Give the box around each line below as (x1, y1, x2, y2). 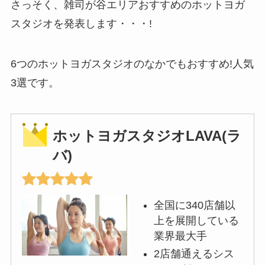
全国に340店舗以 (153, 199, 235, 211)
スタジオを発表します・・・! (10, 17, 152, 30)
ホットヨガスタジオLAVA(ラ (52, 128, 241, 144)
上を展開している (153, 214, 239, 227)
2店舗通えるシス (153, 248, 234, 260)
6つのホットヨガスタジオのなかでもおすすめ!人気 (10, 57, 254, 70)
